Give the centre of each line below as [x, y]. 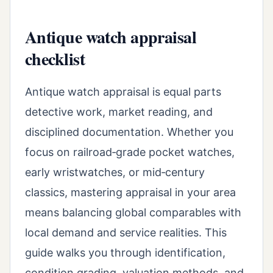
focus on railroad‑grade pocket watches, [130, 152]
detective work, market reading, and [119, 112]
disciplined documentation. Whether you [129, 132]
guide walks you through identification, [125, 252]
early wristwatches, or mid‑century [115, 172]
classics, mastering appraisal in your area [130, 192]
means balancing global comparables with [133, 212]
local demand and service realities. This [126, 232]
